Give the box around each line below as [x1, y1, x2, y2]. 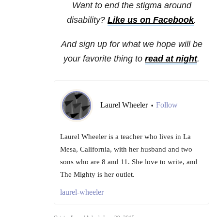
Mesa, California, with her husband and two [60, 145, 192, 154]
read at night [145, 54, 197, 64]
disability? [67, 15, 108, 25]
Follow [156, 101, 178, 109]
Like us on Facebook [108, 15, 194, 25]
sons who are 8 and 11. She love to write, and [60, 158, 198, 166]
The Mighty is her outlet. [60, 170, 135, 179]
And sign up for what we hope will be [61, 39, 202, 49]
